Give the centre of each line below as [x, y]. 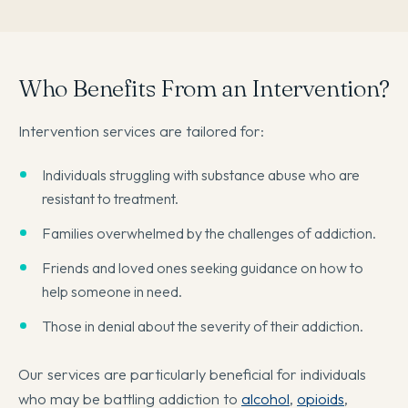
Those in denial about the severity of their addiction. [203, 326]
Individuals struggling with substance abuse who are [201, 175]
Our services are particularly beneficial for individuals [192, 374]
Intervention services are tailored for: [141, 131]
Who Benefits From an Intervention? [204, 89]
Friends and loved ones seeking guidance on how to [203, 268]
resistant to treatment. [110, 199]
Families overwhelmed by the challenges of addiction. [209, 234]
